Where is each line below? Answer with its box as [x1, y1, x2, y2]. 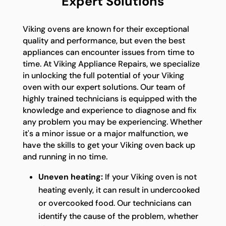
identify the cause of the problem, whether [38, 210, 198, 221]
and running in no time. [22, 151, 107, 162]
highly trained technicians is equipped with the [22, 93, 197, 104]
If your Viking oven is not [102, 171, 197, 182]
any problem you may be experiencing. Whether [22, 116, 202, 127]
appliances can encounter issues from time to [22, 46, 195, 58]
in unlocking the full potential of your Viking [22, 70, 184, 81]
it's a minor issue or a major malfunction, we [22, 128, 188, 139]
